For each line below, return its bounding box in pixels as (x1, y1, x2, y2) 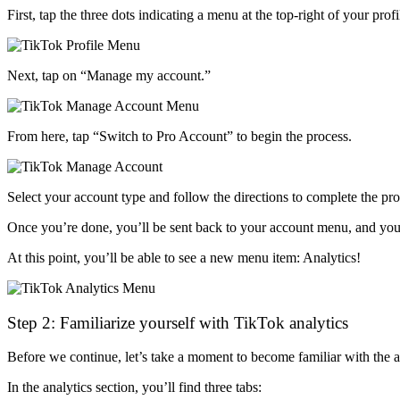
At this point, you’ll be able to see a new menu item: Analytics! (7, 250, 361, 266)
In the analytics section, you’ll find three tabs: (7, 379, 262, 396)
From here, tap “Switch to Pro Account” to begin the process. (7, 129, 352, 145)
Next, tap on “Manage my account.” (7, 68, 211, 84)
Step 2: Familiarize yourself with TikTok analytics (7, 312, 348, 332)
